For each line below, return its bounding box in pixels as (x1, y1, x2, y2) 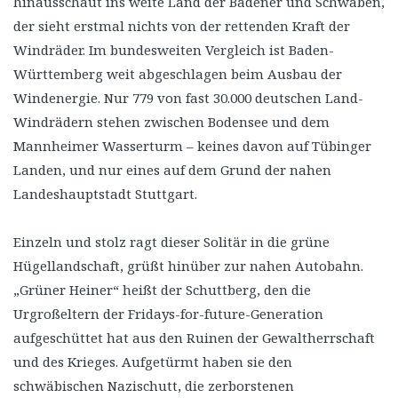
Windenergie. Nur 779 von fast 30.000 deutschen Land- (13, 88, 363, 107)
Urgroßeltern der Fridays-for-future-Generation (13, 304, 323, 322)
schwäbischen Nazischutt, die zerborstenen (13, 376, 294, 394)
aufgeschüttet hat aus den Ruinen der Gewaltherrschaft (13, 328, 375, 346)
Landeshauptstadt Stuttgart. (13, 184, 197, 203)
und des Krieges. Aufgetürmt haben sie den (13, 352, 292, 370)
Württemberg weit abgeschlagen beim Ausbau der (13, 64, 342, 83)
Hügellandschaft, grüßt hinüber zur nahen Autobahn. (13, 256, 363, 275)
